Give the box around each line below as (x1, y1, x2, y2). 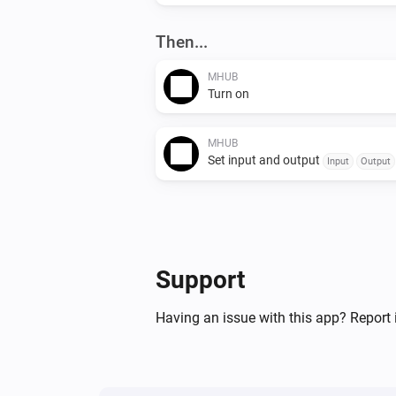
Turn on (208, 86, 249, 101)
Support (156, 264, 245, 294)
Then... (156, 31, 208, 52)
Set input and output (208, 152, 323, 167)
